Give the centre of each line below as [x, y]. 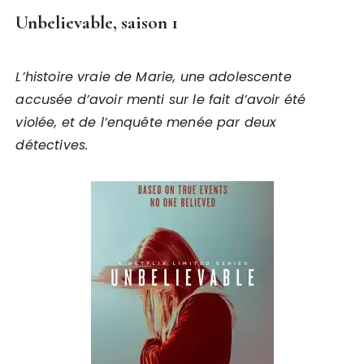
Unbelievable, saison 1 [97, 23]
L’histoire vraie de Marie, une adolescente [154, 77]
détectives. [52, 145]
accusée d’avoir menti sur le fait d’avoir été [161, 100]
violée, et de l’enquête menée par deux [146, 122]
